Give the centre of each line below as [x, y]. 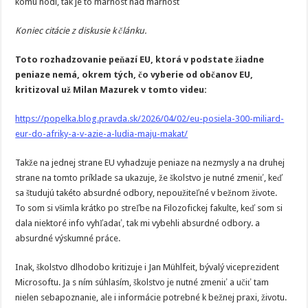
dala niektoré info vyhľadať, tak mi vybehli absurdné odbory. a [138, 223]
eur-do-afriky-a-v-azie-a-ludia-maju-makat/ [102, 134]
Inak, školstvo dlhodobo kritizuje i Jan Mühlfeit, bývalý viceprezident [147, 267]
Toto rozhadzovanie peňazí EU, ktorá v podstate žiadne [140, 59]
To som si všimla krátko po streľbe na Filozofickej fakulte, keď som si [149, 208]
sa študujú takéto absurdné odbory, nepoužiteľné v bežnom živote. [146, 193]
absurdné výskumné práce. [68, 238]
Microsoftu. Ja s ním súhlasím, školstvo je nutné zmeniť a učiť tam [142, 282]
